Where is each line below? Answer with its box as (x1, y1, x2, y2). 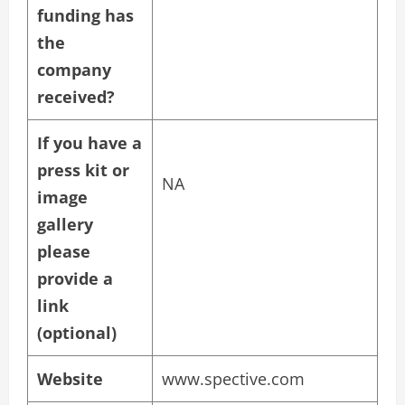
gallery (37, 213, 93, 236)
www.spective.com (162, 368, 305, 391)
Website (37, 368, 103, 391)
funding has (37, 5, 134, 27)
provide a (37, 268, 113, 290)
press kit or (37, 159, 129, 182)
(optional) (37, 322, 117, 344)
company (37, 59, 111, 81)
